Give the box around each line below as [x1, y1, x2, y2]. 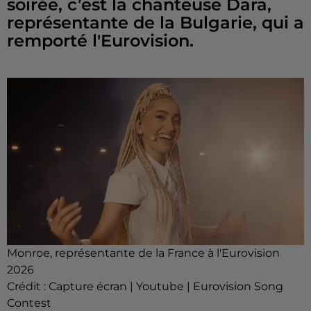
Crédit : [7, 279, 49, 293]
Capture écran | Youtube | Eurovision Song [49, 279, 283, 293]
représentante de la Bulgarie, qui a [7, 12, 304, 33]
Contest [7, 296, 51, 310]
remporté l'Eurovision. [7, 31, 194, 51]
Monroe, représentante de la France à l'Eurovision [7, 246, 280, 260]
